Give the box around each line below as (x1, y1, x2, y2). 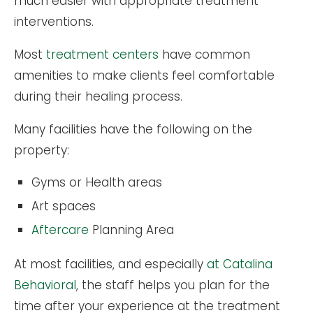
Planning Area (89, 221, 174, 238)
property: (14, 141, 69, 159)
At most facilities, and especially (14, 255, 207, 272)
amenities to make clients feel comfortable (14, 66, 275, 84)
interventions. (14, 13, 94, 30)
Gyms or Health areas (31, 173, 162, 191)
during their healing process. (14, 87, 182, 105)
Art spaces (31, 197, 96, 214)
